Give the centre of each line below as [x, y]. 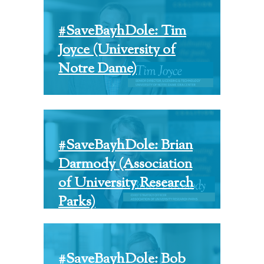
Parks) [77, 202]
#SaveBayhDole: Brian [126, 145]
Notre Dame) [98, 69]
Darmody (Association [125, 164]
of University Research [126, 183]
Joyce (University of [117, 50]
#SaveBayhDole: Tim [122, 32]
